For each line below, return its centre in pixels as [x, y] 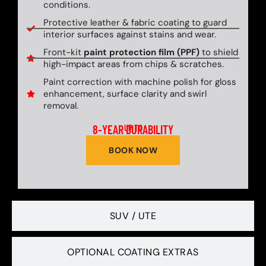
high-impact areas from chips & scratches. [133, 64]
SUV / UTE [133, 216]
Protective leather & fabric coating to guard [135, 23]
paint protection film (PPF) [141, 52]
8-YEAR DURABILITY [133, 129]
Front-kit [63, 52]
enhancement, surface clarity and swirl [125, 94]
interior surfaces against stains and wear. [129, 34]
